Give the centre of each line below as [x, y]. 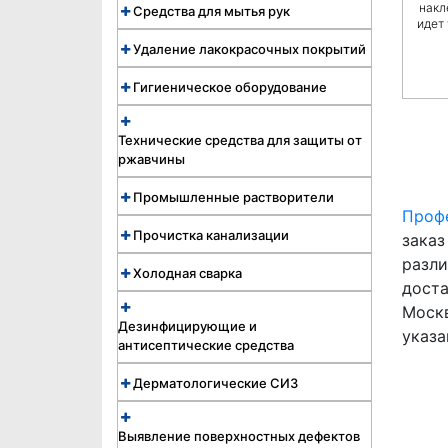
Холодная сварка [187, 273]
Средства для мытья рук [211, 11]
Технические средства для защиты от [240, 140]
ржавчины [151, 159]
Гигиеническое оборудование [230, 87]
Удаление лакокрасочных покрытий [249, 49]
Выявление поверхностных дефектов [239, 436]
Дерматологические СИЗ [215, 383]
